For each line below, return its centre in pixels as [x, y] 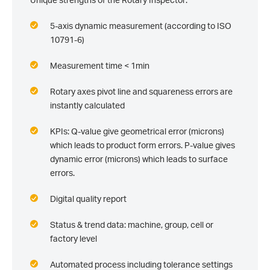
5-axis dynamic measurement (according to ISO [141, 25]
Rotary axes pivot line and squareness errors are [141, 91]
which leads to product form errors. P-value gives [143, 145]
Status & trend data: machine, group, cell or [132, 224]
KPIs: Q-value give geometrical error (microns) [137, 131]
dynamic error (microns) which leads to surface [139, 159]
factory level [74, 238]
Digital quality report [88, 198]
